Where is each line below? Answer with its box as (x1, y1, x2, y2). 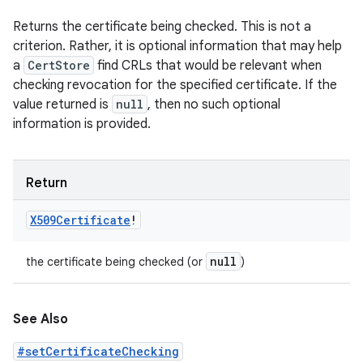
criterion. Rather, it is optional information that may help (13, 38, 342, 54)
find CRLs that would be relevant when (94, 58, 322, 74)
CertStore (28, 58, 90, 73)
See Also (13, 311, 68, 327)
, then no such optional (147, 96, 280, 113)
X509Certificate (30, 212, 130, 228)
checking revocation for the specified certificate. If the (13, 77, 337, 93)
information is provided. (13, 116, 151, 132)
